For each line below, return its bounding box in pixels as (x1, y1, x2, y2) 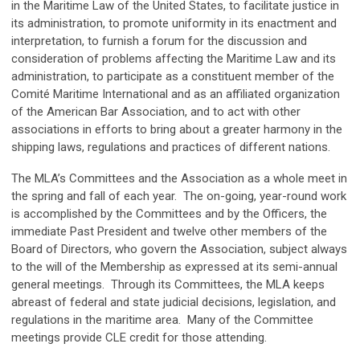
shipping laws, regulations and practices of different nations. (11, 140, 330, 154)
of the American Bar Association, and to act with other (11, 104, 301, 119)
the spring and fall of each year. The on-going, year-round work (11, 189, 346, 203)
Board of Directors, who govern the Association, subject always (11, 242, 347, 256)
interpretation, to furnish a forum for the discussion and (11, 34, 307, 48)
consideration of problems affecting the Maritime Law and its (11, 51, 336, 66)
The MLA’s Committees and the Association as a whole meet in (11, 171, 347, 186)
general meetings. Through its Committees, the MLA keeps (11, 277, 325, 292)
